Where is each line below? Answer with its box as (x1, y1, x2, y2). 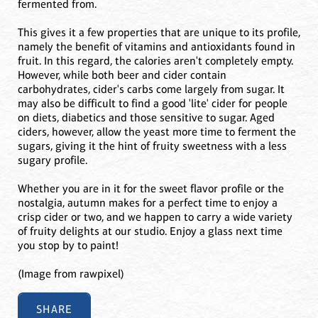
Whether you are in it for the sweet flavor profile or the (18, 182, 284, 196)
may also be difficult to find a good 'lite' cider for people (18, 97, 287, 111)
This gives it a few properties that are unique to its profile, (18, 26, 300, 40)
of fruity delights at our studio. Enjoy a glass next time (18, 224, 283, 238)
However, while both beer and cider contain (18, 68, 226, 82)
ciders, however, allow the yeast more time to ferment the (18, 125, 296, 139)
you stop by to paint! (18, 238, 119, 253)
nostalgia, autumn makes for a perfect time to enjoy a (18, 196, 278, 210)
